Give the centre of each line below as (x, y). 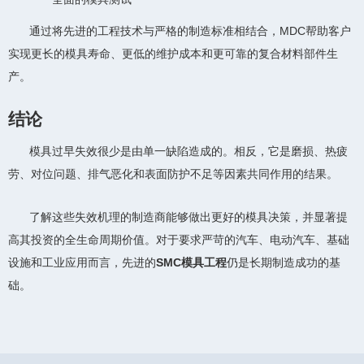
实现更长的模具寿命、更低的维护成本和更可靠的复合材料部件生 (173, 54)
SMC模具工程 (191, 262)
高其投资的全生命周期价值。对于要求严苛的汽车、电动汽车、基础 (179, 239)
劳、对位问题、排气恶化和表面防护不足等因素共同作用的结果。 (173, 173)
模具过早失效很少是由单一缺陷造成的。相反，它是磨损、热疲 (188, 151)
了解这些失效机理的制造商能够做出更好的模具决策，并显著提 (188, 217)
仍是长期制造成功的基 (284, 262)
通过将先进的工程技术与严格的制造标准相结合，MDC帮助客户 (190, 31)
